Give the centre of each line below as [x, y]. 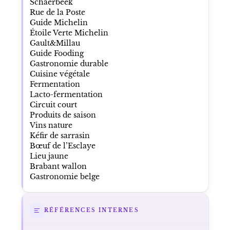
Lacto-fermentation [66, 94]
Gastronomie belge [64, 176]
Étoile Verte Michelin [69, 33]
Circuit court [53, 104]
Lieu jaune [49, 156]
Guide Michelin [59, 22]
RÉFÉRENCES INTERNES [91, 210]
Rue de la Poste [57, 12]
